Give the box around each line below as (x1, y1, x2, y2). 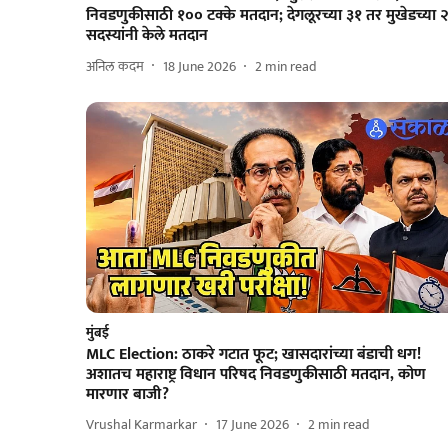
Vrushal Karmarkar (86, 413, 197, 437)
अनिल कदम (86, 54, 144, 78)
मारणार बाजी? (86, 380, 169, 408)
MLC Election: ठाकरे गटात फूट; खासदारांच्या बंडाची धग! (86, 340, 421, 368)
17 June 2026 (216, 413, 289, 437)
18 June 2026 (163, 54, 236, 78)
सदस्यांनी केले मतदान (86, 22, 208, 50)
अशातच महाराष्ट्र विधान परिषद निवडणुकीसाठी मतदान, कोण (86, 360, 426, 388)
